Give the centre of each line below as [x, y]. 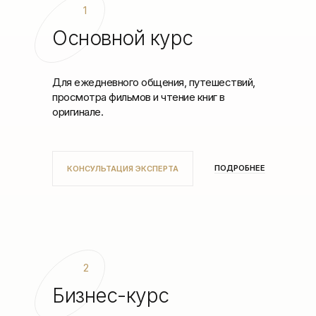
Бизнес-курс [111, 296]
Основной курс [123, 38]
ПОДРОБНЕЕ [240, 168]
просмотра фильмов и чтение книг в [139, 97]
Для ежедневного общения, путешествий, [154, 82]
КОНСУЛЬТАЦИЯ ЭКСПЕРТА [123, 168]
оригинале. [78, 112]
